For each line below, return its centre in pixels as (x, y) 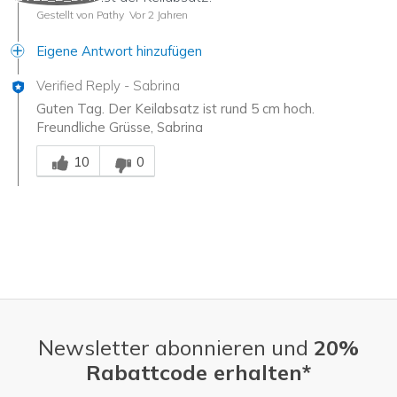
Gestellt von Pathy (80, 15)
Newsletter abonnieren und (176, 348)
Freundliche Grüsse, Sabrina (120, 128)
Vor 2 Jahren (157, 15)
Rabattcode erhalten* (198, 373)
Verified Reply (78, 86)
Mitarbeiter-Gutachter (103, 145)
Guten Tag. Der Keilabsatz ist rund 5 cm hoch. (175, 109)
